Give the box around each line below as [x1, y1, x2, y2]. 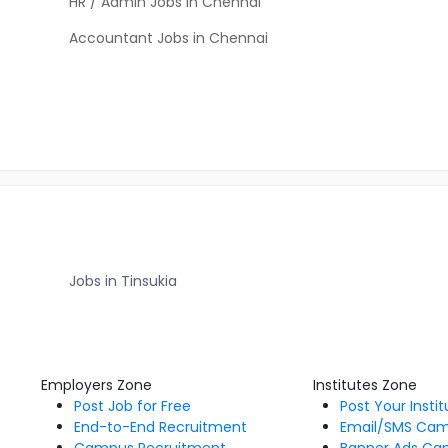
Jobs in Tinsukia [69, 271, 177, 291]
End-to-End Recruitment [73, 417, 247, 437]
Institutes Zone [313, 375, 418, 395]
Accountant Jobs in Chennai [69, 28, 268, 48]
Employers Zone [40, 375, 152, 395]
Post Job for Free [73, 396, 191, 416]
